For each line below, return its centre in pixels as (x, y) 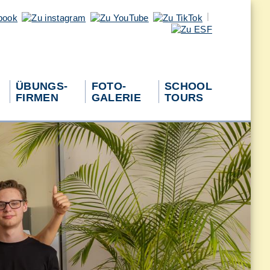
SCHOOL (188, 86)
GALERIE (116, 97)
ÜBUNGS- (42, 86)
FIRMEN (37, 97)
